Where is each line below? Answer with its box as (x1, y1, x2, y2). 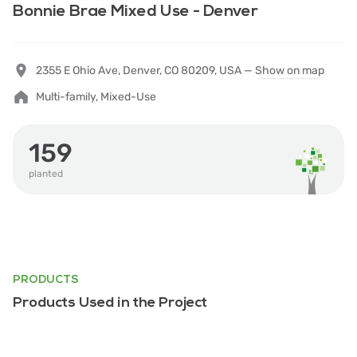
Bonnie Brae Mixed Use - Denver (13, 2, 258, 21)
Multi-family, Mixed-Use (36, 90, 156, 104)
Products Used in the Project (13, 293, 207, 312)
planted (29, 168, 63, 179)
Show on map (255, 64, 324, 77)
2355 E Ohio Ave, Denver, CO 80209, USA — (36, 64, 255, 77)
